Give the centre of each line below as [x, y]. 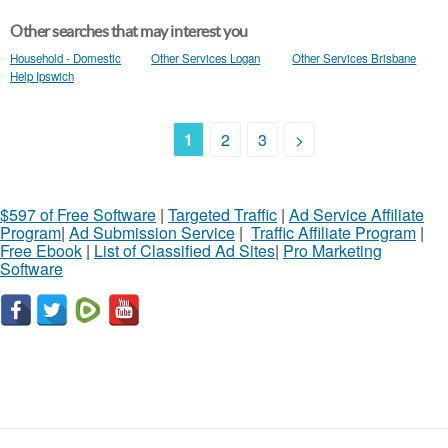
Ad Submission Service [152, 232]
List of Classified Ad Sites [184, 250]
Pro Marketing [332, 250]
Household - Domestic [65, 58]
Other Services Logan [206, 58]
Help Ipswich [42, 76]
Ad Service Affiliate [356, 214]
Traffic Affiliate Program [333, 232]
